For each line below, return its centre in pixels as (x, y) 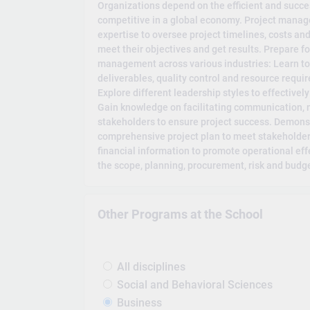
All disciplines (152, 266)
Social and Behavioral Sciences (195, 284)
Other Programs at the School (181, 215)
